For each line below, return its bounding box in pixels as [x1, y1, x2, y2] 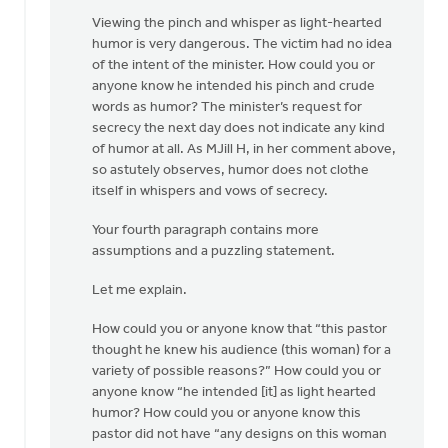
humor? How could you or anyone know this [92, 406, 361, 421]
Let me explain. [92, 283, 187, 298]
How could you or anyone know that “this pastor [92, 322, 387, 337]
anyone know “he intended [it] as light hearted [92, 385, 376, 400]
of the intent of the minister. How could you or [92, 58, 375, 73]
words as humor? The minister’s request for [92, 100, 362, 115]
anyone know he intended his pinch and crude [92, 79, 375, 94]
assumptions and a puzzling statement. [92, 244, 335, 259]
